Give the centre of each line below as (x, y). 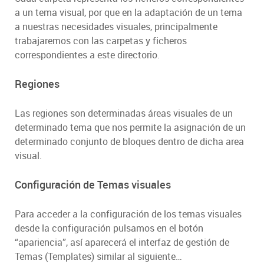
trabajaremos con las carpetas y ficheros (101, 41)
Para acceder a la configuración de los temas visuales (128, 214)
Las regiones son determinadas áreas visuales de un (124, 113)
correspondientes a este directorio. (87, 55)
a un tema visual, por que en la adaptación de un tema (128, 13)
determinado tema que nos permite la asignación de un (130, 128)
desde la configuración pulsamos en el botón (109, 228)
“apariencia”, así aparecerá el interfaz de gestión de (122, 242)
